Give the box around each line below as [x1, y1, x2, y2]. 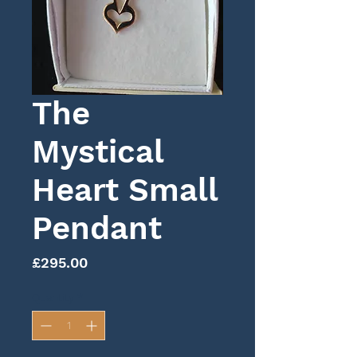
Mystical [32, 133, 163, 171]
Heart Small [32, 171, 218, 209]
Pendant [32, 210, 162, 247]
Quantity [32, 291, 74, 304]
